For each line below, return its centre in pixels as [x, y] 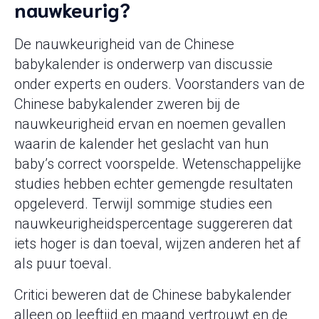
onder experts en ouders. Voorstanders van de [159, 84]
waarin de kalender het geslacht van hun [141, 144]
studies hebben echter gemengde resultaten [153, 184]
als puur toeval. [63, 264]
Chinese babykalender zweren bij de [127, 104]
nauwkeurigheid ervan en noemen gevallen [150, 124]
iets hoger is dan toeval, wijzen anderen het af [157, 244]
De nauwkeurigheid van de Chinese [124, 45]
